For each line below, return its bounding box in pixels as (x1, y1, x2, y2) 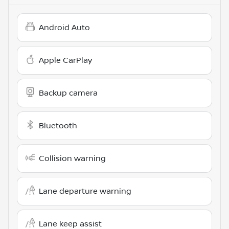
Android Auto (39, 22, 90, 32)
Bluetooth (39, 121, 77, 130)
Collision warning (39, 153, 106, 163)
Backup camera (39, 88, 98, 98)
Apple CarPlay (39, 55, 92, 65)
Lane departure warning (39, 186, 131, 196)
